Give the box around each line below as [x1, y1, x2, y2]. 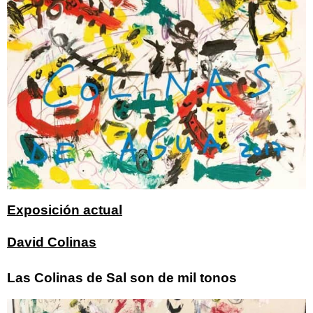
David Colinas [7, 234, 96, 249]
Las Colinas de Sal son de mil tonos [7, 270, 237, 285]
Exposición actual [7, 202, 122, 217]
